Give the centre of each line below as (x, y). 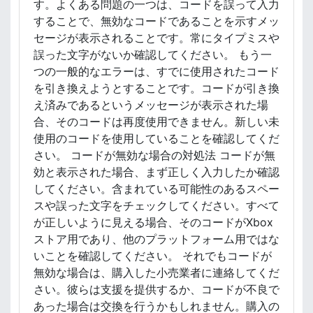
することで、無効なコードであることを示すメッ (156, 21)
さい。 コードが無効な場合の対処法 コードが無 (154, 155)
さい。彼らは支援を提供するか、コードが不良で (156, 289)
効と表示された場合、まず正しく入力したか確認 (156, 172)
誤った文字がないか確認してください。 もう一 (153, 54)
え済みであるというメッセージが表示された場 (151, 105)
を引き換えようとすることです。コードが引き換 (156, 88)
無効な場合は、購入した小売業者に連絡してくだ (156, 272)
